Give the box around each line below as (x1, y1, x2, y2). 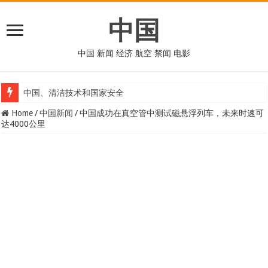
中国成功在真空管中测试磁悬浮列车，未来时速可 (80, 108, 264, 118)
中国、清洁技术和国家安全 (23, 89, 124, 98)
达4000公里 (1, 119, 46, 129)
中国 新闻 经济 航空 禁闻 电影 (78, 48, 190, 58)
